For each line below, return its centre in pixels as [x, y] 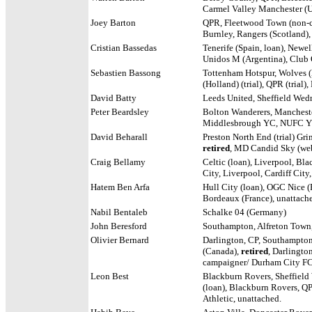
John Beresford [119, 226]
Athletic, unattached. [242, 298]
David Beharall [119, 137]
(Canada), [222, 251]
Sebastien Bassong [126, 73]
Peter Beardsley [120, 112]
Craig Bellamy [118, 162]
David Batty [114, 98]
